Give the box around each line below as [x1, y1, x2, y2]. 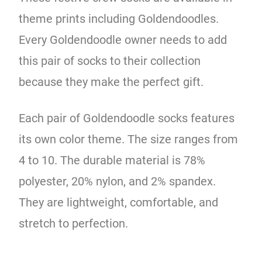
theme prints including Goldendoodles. [19, 11, 219, 26]
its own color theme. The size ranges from [19, 132, 239, 146]
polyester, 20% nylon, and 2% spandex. [19, 174, 216, 188]
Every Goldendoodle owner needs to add [19, 32, 227, 47]
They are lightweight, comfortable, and [19, 195, 219, 209]
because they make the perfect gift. [19, 74, 207, 89]
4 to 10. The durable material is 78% [19, 153, 206, 167]
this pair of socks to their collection [19, 53, 201, 68]
